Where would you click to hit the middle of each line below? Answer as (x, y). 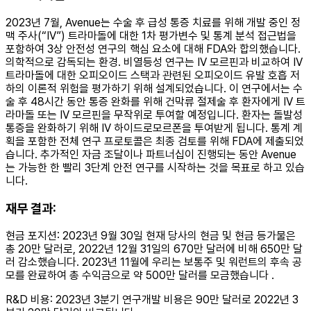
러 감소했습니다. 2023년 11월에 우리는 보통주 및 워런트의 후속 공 (154, 262)
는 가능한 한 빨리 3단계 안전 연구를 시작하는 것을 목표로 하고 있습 (155, 167)
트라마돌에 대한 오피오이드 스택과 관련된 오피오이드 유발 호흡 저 (153, 75)
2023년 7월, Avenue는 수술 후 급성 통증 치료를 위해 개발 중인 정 (153, 22)
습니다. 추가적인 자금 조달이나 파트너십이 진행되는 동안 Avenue (151, 154)
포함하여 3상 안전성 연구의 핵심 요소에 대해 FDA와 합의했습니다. (153, 49)
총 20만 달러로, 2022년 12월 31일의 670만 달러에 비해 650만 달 (154, 249)
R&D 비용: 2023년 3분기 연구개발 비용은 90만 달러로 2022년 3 (152, 300)
